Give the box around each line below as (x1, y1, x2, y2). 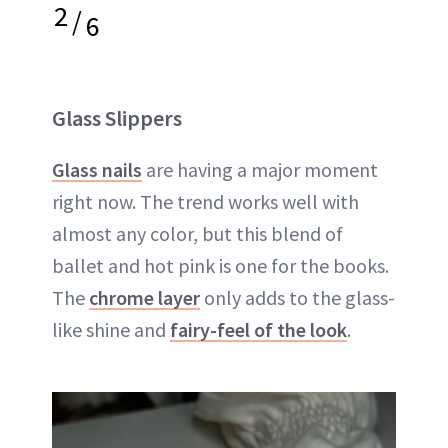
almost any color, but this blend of (52, 220, 343, 246)
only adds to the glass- (200, 284, 395, 310)
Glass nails (52, 156, 142, 182)
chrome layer (89, 284, 200, 310)
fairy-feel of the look (170, 316, 347, 342)
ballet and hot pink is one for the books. (52, 252, 389, 278)
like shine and (52, 316, 170, 342)
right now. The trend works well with (52, 188, 359, 214)
